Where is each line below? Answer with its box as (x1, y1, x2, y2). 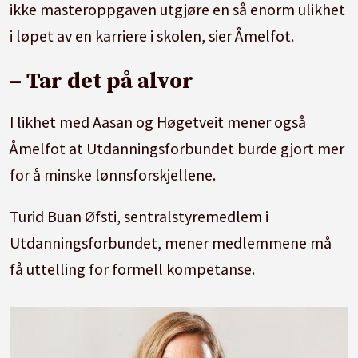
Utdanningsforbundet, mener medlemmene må (10, 233, 332, 253)
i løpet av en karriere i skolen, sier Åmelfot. (10, 26, 298, 46)
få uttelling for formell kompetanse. (10, 259, 259, 280)
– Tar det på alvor (10, 67, 194, 96)
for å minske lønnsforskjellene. (10, 164, 220, 185)
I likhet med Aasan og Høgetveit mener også (10, 111, 307, 132)
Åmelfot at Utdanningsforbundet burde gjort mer (10, 137, 345, 158)
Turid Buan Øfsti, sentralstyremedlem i (10, 206, 269, 227)
